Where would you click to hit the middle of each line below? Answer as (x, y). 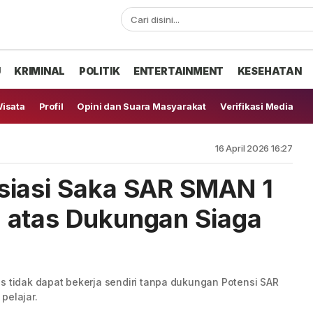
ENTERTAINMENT (179, 71)
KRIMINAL (39, 71)
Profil (51, 106)
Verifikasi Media (256, 106)
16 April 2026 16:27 (254, 148)
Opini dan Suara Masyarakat (141, 106)
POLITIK (99, 71)
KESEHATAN (269, 71)
